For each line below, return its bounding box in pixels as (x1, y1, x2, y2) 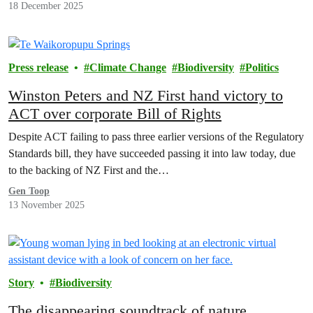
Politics (245, 61, 279, 74)
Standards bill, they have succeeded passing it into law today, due (8, 147, 296, 160)
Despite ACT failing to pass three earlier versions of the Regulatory (8, 131, 304, 143)
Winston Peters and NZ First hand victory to (8, 87, 283, 105)
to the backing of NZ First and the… (8, 164, 169, 177)
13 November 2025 (8, 200, 85, 211)
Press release (8, 61, 68, 74)
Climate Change (89, 61, 166, 74)
